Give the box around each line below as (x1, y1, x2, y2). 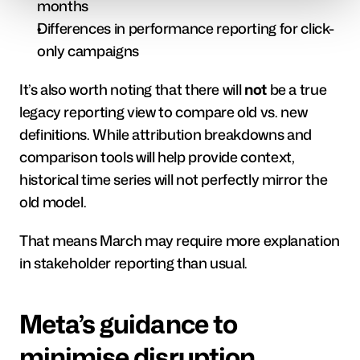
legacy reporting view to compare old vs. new (19, 100, 308, 122)
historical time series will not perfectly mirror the (19, 168, 328, 190)
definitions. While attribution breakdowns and (19, 123, 312, 145)
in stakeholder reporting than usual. (19, 252, 248, 273)
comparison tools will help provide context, (19, 145, 295, 167)
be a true (266, 78, 327, 100)
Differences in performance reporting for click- (37, 17, 335, 39)
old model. (19, 190, 87, 212)
